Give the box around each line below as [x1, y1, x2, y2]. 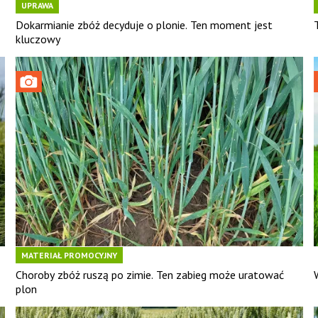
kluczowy [15, 31, 60, 46]
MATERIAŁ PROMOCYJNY [21, 250, 117, 261]
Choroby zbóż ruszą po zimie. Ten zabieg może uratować [15, 268, 284, 283]
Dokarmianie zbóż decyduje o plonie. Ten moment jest [15, 17, 273, 32]
